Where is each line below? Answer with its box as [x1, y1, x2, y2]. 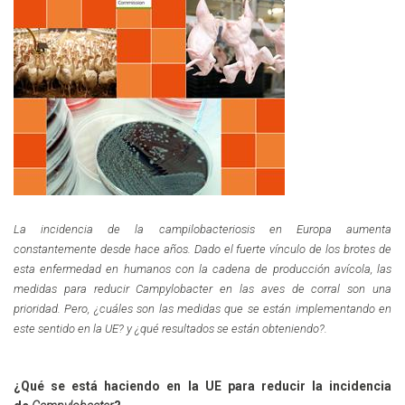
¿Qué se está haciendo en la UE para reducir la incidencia [14, 378, 391, 393]
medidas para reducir [14, 281, 137, 296]
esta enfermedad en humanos [14, 261, 175, 276]
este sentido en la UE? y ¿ [14, 321, 140, 335]
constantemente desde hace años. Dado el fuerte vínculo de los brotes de [14, 241, 391, 256]
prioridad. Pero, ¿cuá [14, 301, 118, 316]
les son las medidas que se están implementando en [118, 301, 392, 316]
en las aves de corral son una [220, 281, 392, 296]
